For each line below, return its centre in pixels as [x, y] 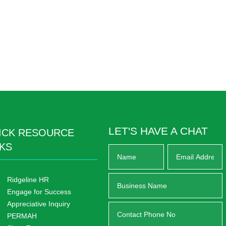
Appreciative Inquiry [39, 204]
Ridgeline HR [28, 180]
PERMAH [22, 216]
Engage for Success [39, 192]
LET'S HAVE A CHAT [158, 131]
